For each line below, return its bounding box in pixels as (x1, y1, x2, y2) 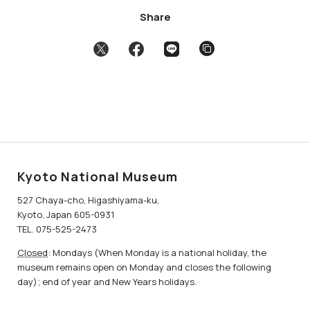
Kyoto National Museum (17, 168, 178, 185)
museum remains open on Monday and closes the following (17, 261, 271, 274)
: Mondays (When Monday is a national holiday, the (48, 246, 266, 259)
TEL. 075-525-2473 (17, 223, 97, 236)
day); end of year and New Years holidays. (17, 275, 197, 289)
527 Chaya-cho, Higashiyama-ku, (17, 194, 159, 207)
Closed (17, 246, 48, 259)
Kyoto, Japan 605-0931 (17, 208, 114, 221)
